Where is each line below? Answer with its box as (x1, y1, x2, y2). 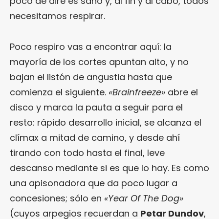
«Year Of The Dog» (104, 192, 183, 205)
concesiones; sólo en (10, 192, 104, 205)
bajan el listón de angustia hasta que (10, 71, 172, 84)
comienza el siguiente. (10, 86, 109, 99)
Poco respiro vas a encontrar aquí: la (10, 41, 172, 53)
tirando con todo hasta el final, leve (10, 147, 165, 159)
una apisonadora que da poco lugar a (10, 177, 177, 190)
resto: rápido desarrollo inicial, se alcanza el (10, 116, 201, 129)
